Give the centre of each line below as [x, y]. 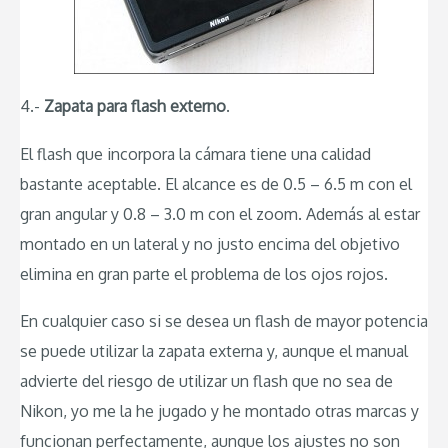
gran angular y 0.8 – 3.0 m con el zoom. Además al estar [220, 213]
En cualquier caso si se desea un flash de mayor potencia [224, 321]
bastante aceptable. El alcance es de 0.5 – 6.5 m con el [216, 183]
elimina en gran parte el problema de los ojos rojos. [204, 273]
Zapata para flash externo [135, 106]
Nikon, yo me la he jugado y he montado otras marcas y [219, 411]
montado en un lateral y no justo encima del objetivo [210, 243]
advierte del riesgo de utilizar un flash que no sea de [206, 381]
